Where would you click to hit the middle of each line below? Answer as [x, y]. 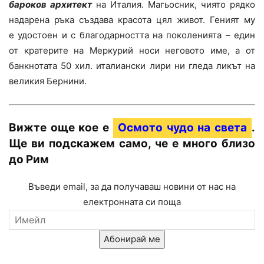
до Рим [29, 160]
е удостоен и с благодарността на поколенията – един [132, 35]
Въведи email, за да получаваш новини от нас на [132, 187]
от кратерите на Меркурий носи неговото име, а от [132, 51]
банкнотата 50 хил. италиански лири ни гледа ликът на [132, 66]
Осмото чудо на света [182, 128]
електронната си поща [132, 202]
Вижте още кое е [61, 128]
